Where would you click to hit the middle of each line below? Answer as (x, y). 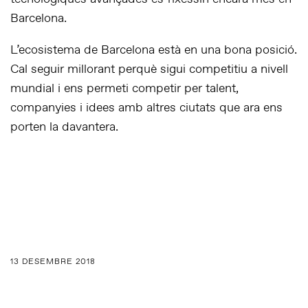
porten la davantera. (64, 128)
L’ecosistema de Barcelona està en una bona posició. (154, 51)
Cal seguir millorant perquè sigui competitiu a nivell (149, 70)
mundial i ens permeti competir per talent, (124, 89)
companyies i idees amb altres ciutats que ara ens (146, 108)
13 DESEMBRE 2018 (53, 262)
